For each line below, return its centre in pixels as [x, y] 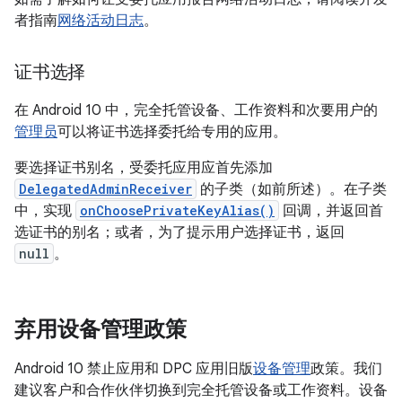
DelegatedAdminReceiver [105, 189]
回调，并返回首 [331, 211]
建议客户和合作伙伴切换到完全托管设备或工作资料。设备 [201, 390]
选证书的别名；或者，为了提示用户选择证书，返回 [179, 232]
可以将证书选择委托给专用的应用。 [172, 132]
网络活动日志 [100, 21]
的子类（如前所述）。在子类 [292, 189]
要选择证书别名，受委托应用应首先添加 [144, 168]
